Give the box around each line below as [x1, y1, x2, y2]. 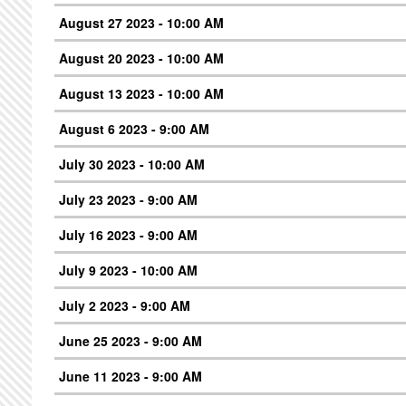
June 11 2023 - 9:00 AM [59, 366, 202, 385]
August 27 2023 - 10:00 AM [59, 13, 224, 32]
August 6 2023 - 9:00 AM [59, 119, 209, 138]
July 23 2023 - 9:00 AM [59, 189, 198, 208]
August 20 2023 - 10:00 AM [59, 48, 224, 67]
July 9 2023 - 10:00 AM [59, 260, 198, 279]
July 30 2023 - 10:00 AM [59, 154, 205, 173]
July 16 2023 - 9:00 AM [59, 225, 198, 244]
